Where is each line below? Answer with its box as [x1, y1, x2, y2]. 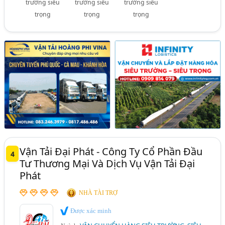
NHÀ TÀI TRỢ [79, 189, 118, 197]
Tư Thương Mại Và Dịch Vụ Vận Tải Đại [20, 157, 195, 171]
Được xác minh [69, 207, 112, 215]
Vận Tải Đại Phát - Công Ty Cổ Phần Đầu [20, 145, 203, 159]
